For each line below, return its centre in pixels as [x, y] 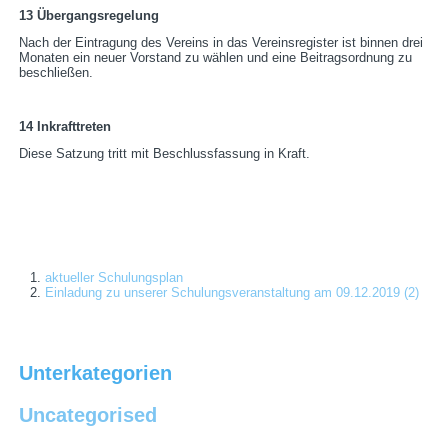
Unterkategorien [96, 373]
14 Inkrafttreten [65, 127]
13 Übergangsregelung [89, 16]
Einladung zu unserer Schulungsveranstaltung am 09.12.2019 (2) [232, 293]
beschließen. [56, 73]
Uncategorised [88, 415]
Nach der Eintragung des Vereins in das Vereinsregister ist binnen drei [221, 43]
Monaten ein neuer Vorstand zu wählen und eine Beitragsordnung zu [216, 58]
